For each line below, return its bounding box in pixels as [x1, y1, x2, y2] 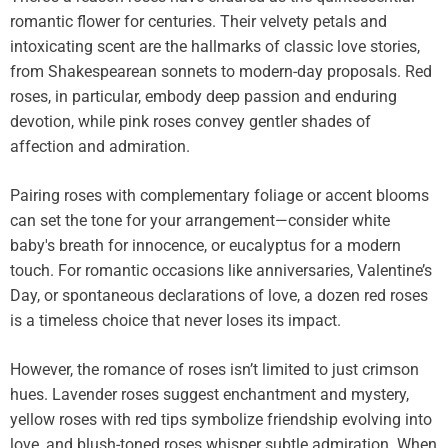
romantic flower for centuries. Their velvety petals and [10, 12, 387, 32]
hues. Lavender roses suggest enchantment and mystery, [10, 385, 409, 405]
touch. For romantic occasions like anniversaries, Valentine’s [10, 261, 432, 281]
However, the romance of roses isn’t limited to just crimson [10, 360, 419, 380]
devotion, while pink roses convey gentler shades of [10, 112, 371, 132]
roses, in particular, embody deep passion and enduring [10, 87, 397, 107]
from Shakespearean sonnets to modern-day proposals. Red [10, 62, 432, 82]
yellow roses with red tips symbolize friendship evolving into [10, 410, 432, 430]
